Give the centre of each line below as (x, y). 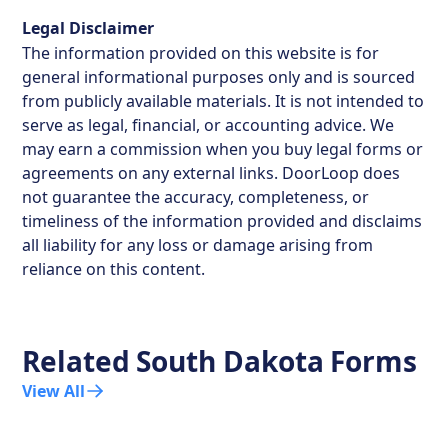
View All (54, 390)
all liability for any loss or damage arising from (198, 244)
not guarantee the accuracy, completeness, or (196, 196)
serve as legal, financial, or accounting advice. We (208, 124)
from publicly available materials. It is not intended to (223, 100)
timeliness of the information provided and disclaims (222, 220)
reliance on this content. (114, 268)
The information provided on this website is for (201, 52)
